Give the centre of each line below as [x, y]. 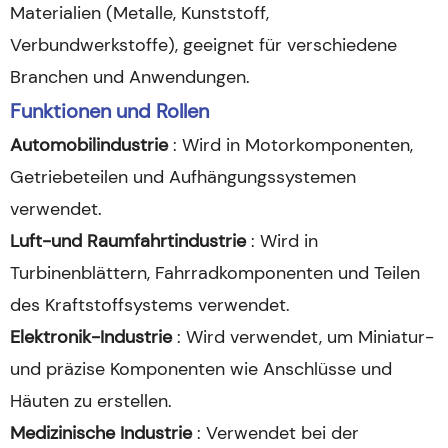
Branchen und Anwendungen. [130, 77]
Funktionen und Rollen [109, 111]
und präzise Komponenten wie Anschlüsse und [201, 369]
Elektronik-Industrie [93, 337]
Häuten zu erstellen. [91, 401]
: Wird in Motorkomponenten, [293, 145]
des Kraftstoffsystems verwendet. [150, 305]
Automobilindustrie [91, 145]
